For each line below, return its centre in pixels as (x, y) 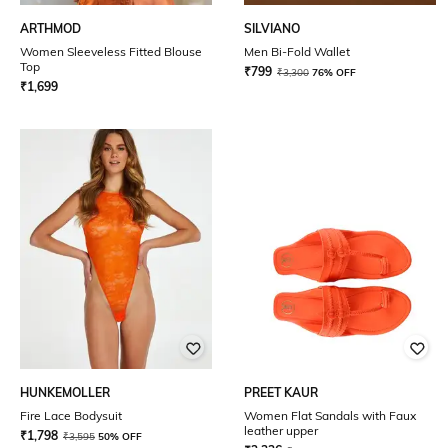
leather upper (281, 430)
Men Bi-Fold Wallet (297, 51)
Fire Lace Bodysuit (71, 415)
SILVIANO (272, 28)
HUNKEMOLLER (65, 392)
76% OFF (334, 72)
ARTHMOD (50, 28)
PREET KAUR (281, 392)
